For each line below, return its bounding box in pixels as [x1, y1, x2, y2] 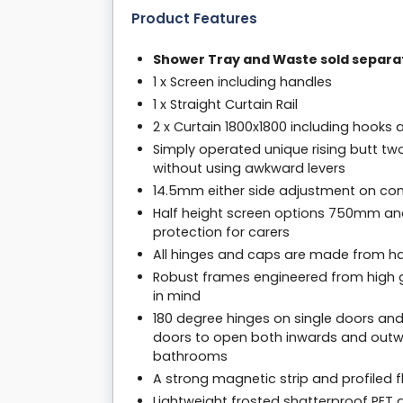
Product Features [131, 9, 257, 29]
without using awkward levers [153, 159, 345, 178]
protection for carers [153, 223, 290, 242]
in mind [153, 287, 201, 306]
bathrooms [153, 347, 228, 366]
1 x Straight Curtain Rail [153, 95, 298, 114]
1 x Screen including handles [153, 73, 332, 92]
